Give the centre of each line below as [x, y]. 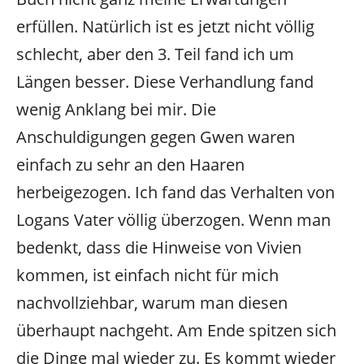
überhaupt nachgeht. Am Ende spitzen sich [176, 331]
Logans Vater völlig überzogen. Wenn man [173, 220]
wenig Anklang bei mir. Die [116, 110]
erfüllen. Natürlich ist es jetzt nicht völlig [165, 27]
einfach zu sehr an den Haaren [130, 165]
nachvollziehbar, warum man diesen [152, 303]
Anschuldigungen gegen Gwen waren [156, 137]
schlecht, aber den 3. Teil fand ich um [155, 54]
